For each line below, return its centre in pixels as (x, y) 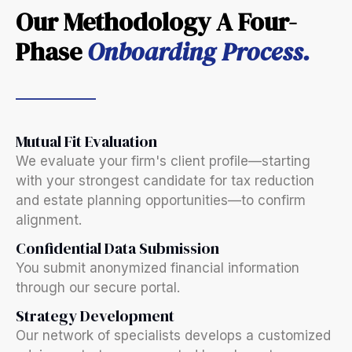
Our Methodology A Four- (156, 22)
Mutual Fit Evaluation (86, 141)
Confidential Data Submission (117, 248)
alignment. (49, 220)
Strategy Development (95, 316)
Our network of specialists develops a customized (173, 335)
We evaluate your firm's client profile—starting (163, 161)
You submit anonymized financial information (158, 268)
